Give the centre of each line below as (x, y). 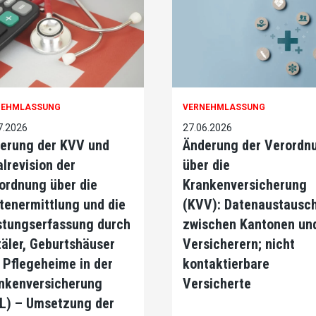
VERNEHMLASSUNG (224, 108)
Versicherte (217, 284)
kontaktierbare (226, 264)
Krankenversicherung (245, 185)
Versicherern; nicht (239, 244)
